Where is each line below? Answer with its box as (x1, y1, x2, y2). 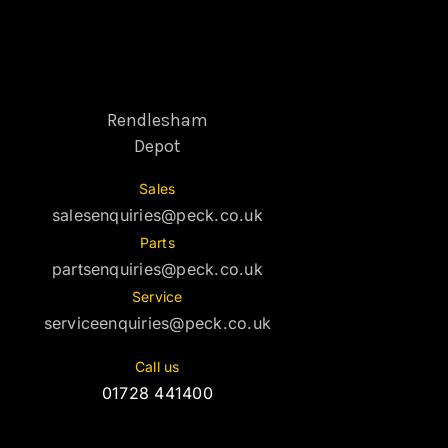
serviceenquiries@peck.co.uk (43, 312, 272, 333)
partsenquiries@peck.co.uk (51, 258, 263, 279)
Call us (134, 357, 180, 375)
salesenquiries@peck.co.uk (51, 204, 263, 225)
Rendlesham (106, 108, 208, 131)
